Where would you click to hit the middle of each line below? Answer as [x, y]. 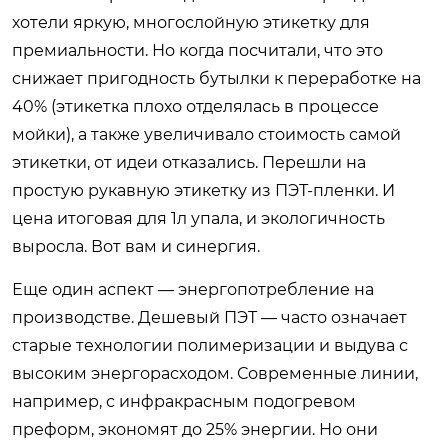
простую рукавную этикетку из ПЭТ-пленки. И [203, 190]
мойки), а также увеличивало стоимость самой [206, 134]
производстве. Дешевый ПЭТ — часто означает [209, 317]
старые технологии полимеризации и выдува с [210, 345]
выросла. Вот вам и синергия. [136, 246]
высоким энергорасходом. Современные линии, [215, 373]
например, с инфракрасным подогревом [184, 401]
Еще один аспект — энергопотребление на [193, 289]
